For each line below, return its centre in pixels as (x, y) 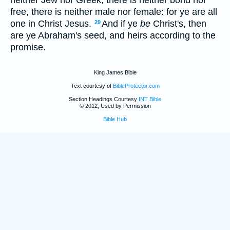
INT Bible (150, 99)
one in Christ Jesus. (52, 23)
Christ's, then (178, 23)
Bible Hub (115, 119)
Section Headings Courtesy (104, 99)
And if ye (121, 23)
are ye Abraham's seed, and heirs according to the (113, 35)
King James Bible (115, 73)
